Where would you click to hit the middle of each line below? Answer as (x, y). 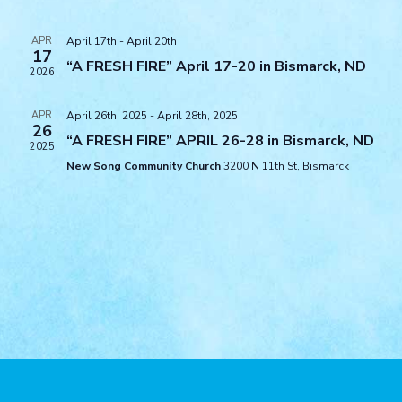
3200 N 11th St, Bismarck (286, 166)
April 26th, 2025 (106, 116)
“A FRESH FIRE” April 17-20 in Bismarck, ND (216, 66)
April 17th (91, 41)
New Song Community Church (144, 166)
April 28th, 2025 (197, 116)
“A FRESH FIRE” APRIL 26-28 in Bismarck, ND (220, 141)
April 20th (151, 41)
